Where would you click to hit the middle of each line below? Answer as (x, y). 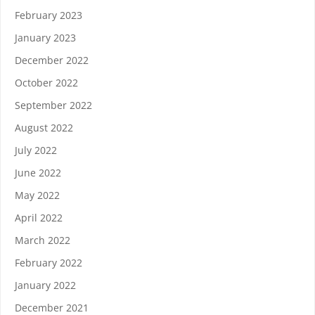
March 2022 (43, 240)
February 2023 (49, 15)
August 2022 (44, 128)
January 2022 (45, 285)
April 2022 (39, 218)
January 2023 (45, 38)
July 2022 (36, 150)
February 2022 (49, 263)
